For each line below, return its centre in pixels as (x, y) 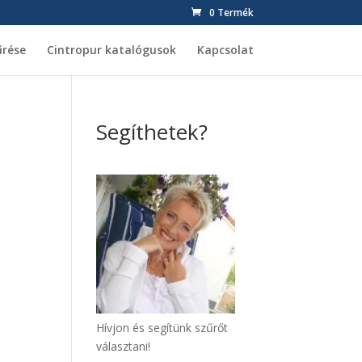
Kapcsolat (225, 50)
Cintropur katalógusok (111, 50)
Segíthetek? (152, 132)
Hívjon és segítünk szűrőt (162, 328)
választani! (124, 346)
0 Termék (231, 13)
